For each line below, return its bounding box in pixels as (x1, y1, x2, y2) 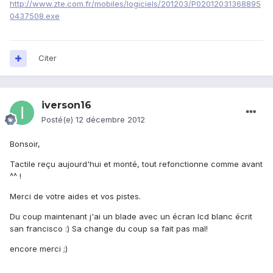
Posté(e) (41, 115, 76, 125)
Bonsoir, (10, 139, 40, 149)
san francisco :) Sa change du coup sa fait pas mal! (10, 224, 208, 234)
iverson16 (41, 99, 91, 112)
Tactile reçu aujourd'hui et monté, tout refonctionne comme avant (10, 159, 263, 169)
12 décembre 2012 (76, 115, 145, 125)
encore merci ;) (10, 244, 68, 254)
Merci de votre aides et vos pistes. (10, 191, 141, 202)
